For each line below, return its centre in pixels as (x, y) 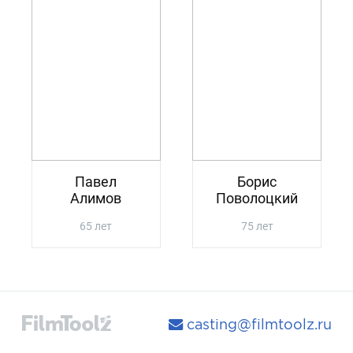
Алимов (96, 198)
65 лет (96, 227)
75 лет (257, 227)
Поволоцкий (257, 198)
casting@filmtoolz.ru (257, 324)
